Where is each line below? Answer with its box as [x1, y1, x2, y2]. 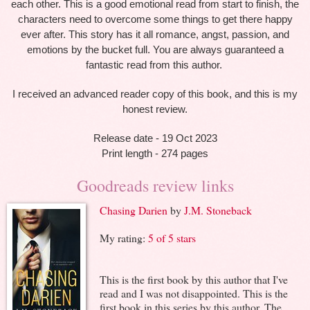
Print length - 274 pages [102, 147, 208, 159]
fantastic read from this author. [85, 59, 225, 71]
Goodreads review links [76, 174, 234, 197]
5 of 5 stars [148, 230, 196, 245]
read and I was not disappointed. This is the [100, 285, 288, 300]
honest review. [122, 103, 188, 115]
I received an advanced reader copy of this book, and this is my [12, 88, 298, 100]
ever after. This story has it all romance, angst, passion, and [21, 28, 289, 40]
